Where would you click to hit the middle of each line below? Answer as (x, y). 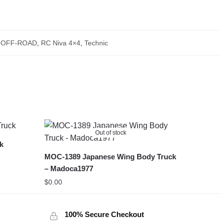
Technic (96, 43)
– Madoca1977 (69, 168)
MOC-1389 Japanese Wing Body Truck (110, 156)
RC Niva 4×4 (60, 43)
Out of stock (111, 132)
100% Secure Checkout (104, 214)
